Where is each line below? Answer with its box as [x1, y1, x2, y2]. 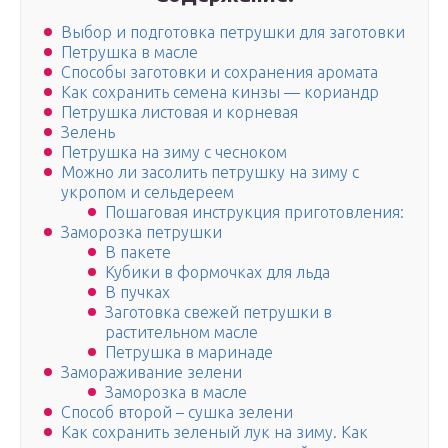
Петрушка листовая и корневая [61, 103, 298, 122]
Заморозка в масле [105, 383, 247, 402]
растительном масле [105, 323, 258, 342]
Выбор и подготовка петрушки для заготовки [61, 23, 405, 42]
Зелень [61, 123, 115, 142]
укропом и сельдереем [61, 183, 234, 202]
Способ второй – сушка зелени [61, 403, 293, 422]
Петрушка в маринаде [105, 343, 273, 362]
